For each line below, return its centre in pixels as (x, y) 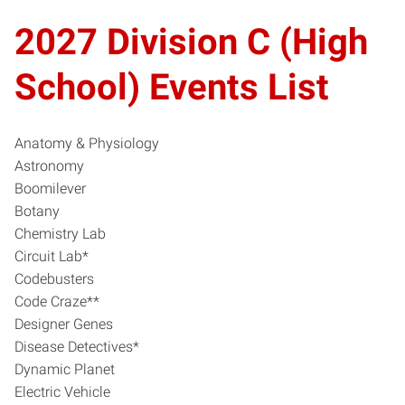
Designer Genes (64, 324)
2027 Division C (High (191, 42)
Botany (37, 211)
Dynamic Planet (65, 369)
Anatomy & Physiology (87, 143)
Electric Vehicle (62, 391)
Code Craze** (57, 301)
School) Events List (172, 87)
